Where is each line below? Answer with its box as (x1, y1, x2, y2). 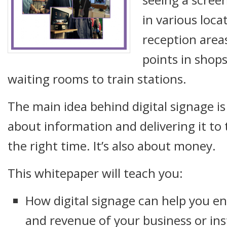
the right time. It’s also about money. (8, 137, 216, 154)
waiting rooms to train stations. (8, 70, 186, 87)
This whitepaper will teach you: (8, 165, 183, 181)
